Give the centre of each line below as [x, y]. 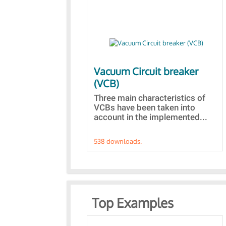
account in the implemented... [151, 117]
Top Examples [133, 203]
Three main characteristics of [150, 98]
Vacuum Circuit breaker [146, 71]
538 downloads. [118, 141]
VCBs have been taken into [145, 107]
